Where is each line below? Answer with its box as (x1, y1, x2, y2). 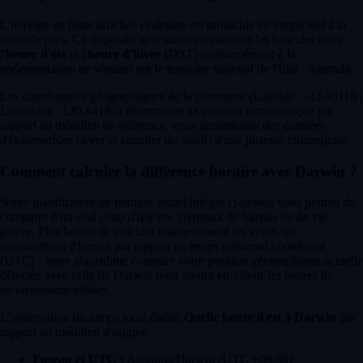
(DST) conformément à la (161, 46, 296, 61)
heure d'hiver (88, 46, 161, 61)
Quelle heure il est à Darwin (184, 310, 336, 325)
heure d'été (6, 46, 66, 61)
